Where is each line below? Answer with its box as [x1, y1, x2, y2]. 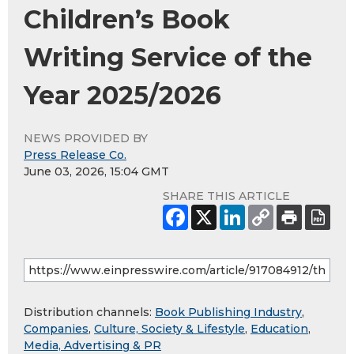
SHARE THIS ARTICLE [163, 188, 290, 203]
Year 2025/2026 [24, 79, 221, 111]
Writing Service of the [24, 41, 312, 73]
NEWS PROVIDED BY [24, 130, 148, 145]
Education [250, 321, 308, 336]
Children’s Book [24, 3, 230, 35]
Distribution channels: [24, 304, 155, 319]
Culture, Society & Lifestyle [94, 321, 245, 336]
